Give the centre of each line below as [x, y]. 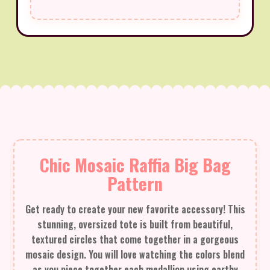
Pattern [135, 183]
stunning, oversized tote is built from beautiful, [135, 224]
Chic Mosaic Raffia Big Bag [135, 164]
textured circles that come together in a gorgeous [135, 239]
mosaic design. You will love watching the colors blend [135, 254]
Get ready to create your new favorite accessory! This [135, 209]
